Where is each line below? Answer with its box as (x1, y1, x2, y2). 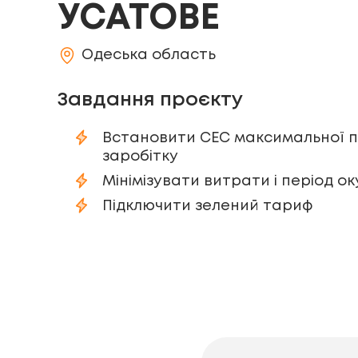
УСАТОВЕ (58, 3, 220, 35)
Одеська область (82, 49, 216, 62)
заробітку (102, 150, 178, 163)
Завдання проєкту (58, 92, 243, 109)
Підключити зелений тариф (102, 200, 312, 213)
